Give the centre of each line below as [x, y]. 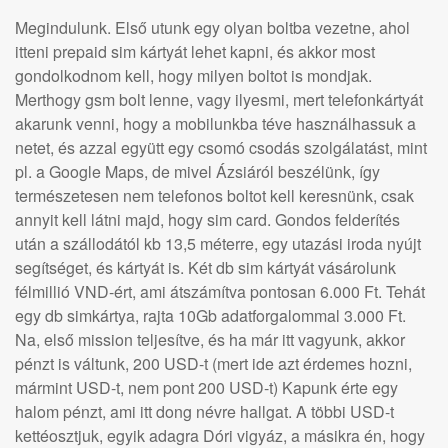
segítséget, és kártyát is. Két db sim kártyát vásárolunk [205, 267]
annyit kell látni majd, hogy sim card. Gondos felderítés [207, 219]
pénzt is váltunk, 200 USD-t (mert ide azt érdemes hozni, [213, 363]
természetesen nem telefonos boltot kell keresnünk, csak [214, 195]
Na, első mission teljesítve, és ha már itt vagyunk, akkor [210, 339]
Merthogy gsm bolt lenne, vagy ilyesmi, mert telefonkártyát [219, 99]
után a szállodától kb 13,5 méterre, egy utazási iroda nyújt [218, 243]
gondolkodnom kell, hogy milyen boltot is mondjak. [193, 75]
